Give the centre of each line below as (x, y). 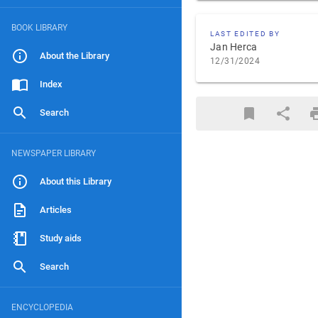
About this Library (76, 181)
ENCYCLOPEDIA (42, 307)
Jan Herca (234, 47)
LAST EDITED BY (245, 34)
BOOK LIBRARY (39, 28)
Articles (56, 210)
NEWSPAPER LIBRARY (54, 153)
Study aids (61, 238)
